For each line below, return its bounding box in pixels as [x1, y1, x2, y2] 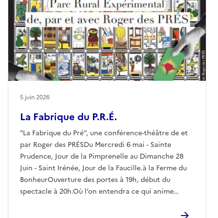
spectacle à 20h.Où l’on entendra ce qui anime [20, 186, 174, 197]
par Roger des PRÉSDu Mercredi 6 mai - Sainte [20, 139, 171, 150]
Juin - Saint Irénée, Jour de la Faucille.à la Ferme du [20, 163, 187, 173]
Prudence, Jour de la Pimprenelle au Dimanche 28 [20, 151, 183, 162]
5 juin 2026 [20, 92, 50, 102]
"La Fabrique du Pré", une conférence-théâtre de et [20, 127, 188, 138]
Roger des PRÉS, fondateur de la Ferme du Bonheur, [20, 198, 189, 208]
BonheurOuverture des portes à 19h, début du [20, 174, 170, 185]
